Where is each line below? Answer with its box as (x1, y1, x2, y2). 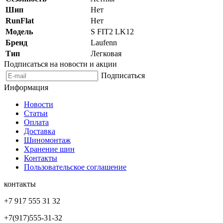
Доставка (24, 126, 55, 135)
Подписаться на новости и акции (4, 59, 117, 68)
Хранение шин (24, 144, 75, 153)
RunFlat (5, 16, 34, 25)
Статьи (24, 109, 48, 117)
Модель (5, 27, 33, 36)
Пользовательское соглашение (24, 162, 126, 171)
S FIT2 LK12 (91, 27, 134, 36)
